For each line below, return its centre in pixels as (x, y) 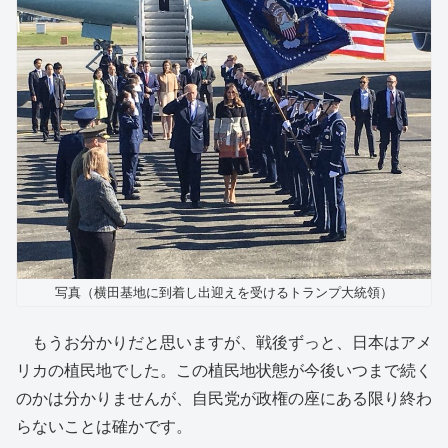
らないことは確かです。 (104, 427)
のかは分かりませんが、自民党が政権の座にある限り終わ (224, 399)
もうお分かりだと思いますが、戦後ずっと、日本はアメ (224, 343)
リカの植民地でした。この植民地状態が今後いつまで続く (224, 371)
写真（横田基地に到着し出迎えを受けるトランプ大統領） (224, 292)
